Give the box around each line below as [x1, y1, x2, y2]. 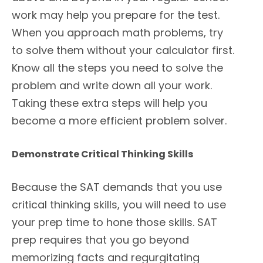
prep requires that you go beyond [12, 232, 189, 248]
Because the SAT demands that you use [12, 180, 222, 195]
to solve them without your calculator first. [12, 43, 234, 58]
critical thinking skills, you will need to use [12, 197, 226, 213]
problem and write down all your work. [12, 78, 212, 93]
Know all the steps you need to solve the [12, 60, 223, 76]
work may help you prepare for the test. [12, 8, 220, 23]
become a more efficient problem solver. [12, 113, 227, 129]
